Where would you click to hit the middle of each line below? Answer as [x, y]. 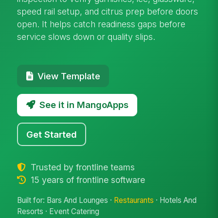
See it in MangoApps [84, 105]
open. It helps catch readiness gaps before [101, 24]
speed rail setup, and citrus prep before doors [108, 11]
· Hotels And [175, 200]
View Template [69, 76]
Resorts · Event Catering [58, 212]
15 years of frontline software [86, 180]
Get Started [52, 134]
